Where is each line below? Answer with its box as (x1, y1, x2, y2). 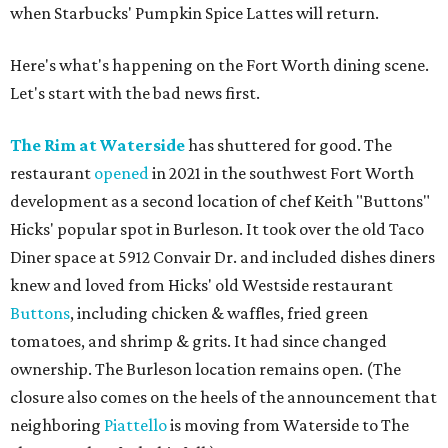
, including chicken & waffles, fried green (70, 303, 368, 323)
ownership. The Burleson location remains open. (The (10, 359, 401, 379)
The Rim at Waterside (10, 135, 185, 155)
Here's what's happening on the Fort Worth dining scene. (10, 55, 429, 75)
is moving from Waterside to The (167, 415, 409, 435)
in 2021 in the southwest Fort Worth (149, 163, 414, 183)
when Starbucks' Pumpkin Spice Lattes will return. (10, 3, 379, 23)
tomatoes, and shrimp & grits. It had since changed (10, 331, 387, 351)
